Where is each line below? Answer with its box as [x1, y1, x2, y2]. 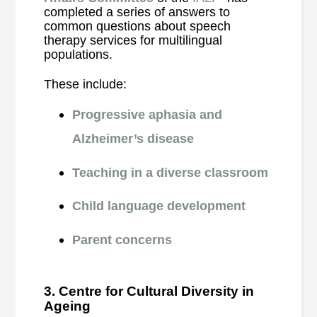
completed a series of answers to [44, 5, 231, 19]
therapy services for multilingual [44, 33, 223, 47]
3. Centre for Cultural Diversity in [44, 283, 255, 299]
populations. [44, 47, 113, 62]
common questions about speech [44, 19, 231, 33]
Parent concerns [72, 232, 173, 247]
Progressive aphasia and [72, 108, 223, 122]
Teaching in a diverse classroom [72, 165, 269, 180]
